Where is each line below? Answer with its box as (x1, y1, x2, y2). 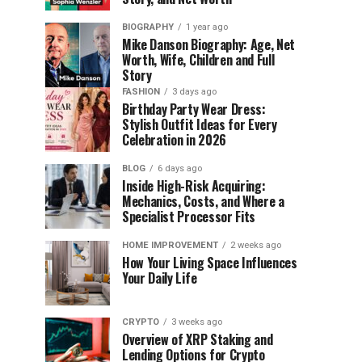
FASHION (122, 86, 160, 97)
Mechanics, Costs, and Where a (122, 192, 284, 211)
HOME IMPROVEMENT (122, 240, 218, 250)
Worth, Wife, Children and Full (122, 50, 275, 69)
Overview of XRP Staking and (122, 330, 273, 349)
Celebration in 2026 (122, 130, 226, 149)
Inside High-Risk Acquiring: (122, 176, 266, 196)
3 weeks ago (171, 317, 222, 327)
